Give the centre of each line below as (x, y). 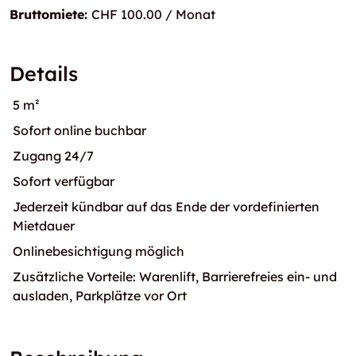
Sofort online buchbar (79, 130)
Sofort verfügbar (64, 181)
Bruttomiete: (50, 14)
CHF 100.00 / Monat (153, 14)
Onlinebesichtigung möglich (99, 251)
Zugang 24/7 (53, 156)
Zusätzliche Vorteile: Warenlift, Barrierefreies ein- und (175, 277)
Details (44, 74)
